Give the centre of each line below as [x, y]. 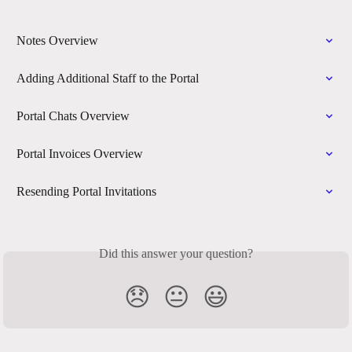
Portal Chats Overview [73, 116]
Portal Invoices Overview [80, 154]
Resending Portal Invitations [86, 192]
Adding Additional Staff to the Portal [108, 79]
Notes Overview [57, 41]
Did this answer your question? [176, 254]
